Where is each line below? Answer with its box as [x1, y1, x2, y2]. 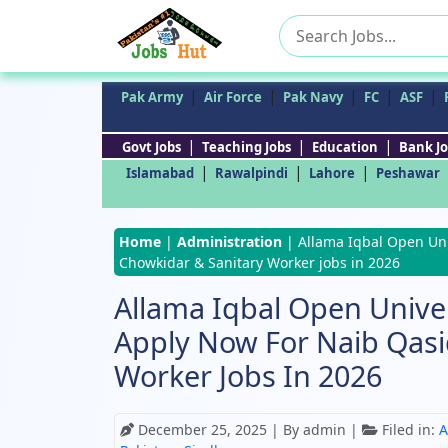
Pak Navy [283, 88, 343, 106]
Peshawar [375, 164, 440, 182]
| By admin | [271, 420, 362, 439]
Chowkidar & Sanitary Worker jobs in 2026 [119, 253, 400, 272]
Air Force [204, 88, 262, 106]
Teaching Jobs [201, 138, 291, 156]
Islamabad [125, 164, 194, 182]
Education [311, 138, 378, 156]
